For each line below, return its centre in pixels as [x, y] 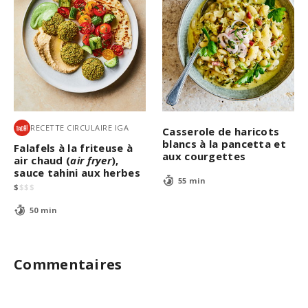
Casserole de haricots [221, 131]
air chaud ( [42, 160]
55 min [192, 181]
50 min [43, 210]
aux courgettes [204, 156]
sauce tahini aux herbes [77, 172]
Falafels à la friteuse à [74, 147]
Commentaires [68, 264]
